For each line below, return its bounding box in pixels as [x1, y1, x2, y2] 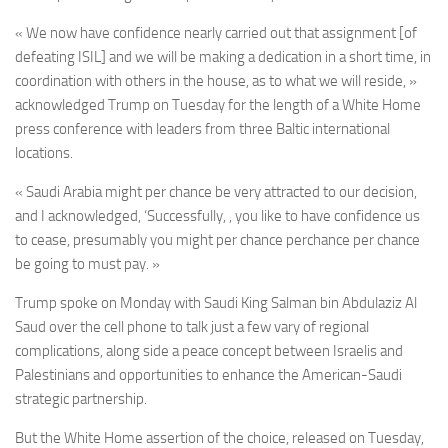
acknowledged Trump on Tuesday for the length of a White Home [15, 96, 421, 114]
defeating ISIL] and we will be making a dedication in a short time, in [15, 48, 431, 66]
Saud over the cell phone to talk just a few [15, 318, 274, 336]
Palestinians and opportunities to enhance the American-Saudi [15, 366, 402, 384]
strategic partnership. [15, 390, 147, 408]
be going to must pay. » [15, 255, 160, 273]
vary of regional [274, 318, 369, 336]
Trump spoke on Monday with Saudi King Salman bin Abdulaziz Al [15, 294, 417, 312]
